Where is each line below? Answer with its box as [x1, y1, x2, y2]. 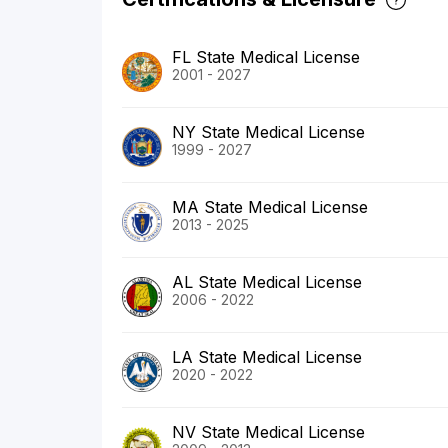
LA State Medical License [172, 347, 362, 368]
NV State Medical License [172, 422, 365, 443]
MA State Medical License [172, 197, 368, 218]
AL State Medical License [172, 272, 362, 293]
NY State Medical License [172, 122, 365, 143]
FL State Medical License [172, 47, 360, 68]
